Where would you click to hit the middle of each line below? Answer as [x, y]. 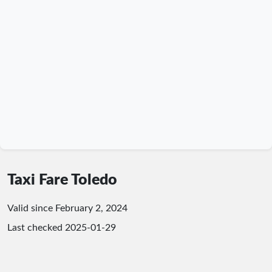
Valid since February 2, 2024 [67, 208]
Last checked [36, 227]
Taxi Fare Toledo [62, 180]
